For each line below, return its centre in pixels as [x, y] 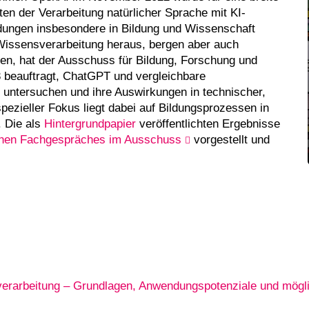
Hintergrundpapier [90, 123]
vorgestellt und [230, 139]
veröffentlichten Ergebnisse [210, 123]
